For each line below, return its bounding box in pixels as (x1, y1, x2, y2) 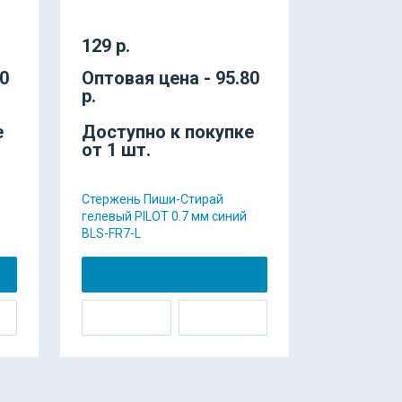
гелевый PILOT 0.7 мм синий (82, 209, 247, 223)
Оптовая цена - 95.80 (82, 67, 259, 89)
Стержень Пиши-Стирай (82, 192, 223, 206)
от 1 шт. (82, 139, 151, 161)
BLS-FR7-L (82, 226, 141, 240)
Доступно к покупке (82, 121, 254, 143)
